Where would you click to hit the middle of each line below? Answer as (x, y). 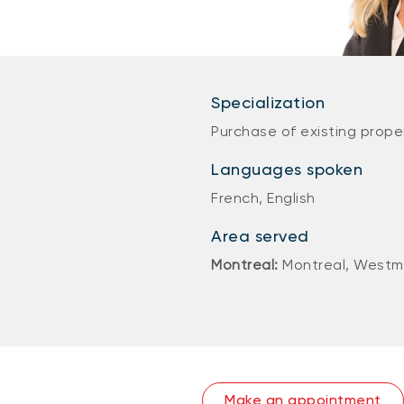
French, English (263, 198)
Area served (260, 236)
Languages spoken (287, 169)
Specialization (268, 102)
